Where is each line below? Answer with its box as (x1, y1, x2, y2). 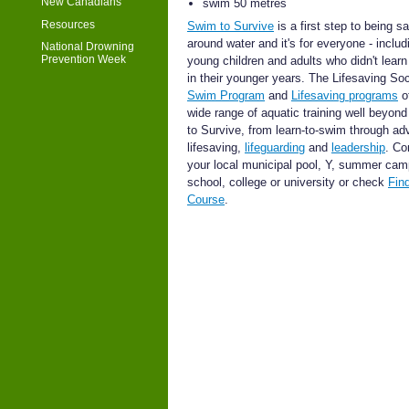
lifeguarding (245, 141, 305, 155)
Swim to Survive (187, 19, 274, 34)
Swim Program (187, 89, 265, 103)
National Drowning (41, 40, 134, 54)
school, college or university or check (187, 175, 388, 190)
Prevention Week (41, 53, 126, 67)
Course (187, 193, 225, 207)
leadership (331, 141, 385, 155)
